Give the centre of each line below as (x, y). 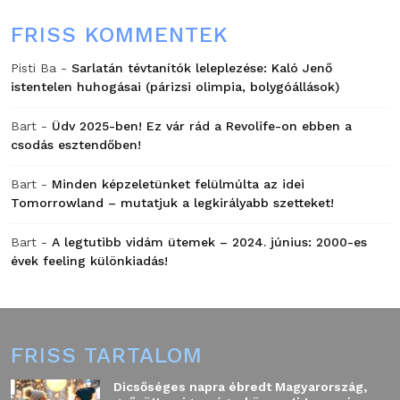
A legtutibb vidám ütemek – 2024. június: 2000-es (209, 242)
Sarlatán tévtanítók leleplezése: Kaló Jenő (202, 67)
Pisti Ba (33, 67)
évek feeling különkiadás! (89, 260)
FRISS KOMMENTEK (120, 34)
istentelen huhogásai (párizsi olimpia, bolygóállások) (175, 86)
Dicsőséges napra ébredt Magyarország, (240, 386)
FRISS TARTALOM (107, 355)
